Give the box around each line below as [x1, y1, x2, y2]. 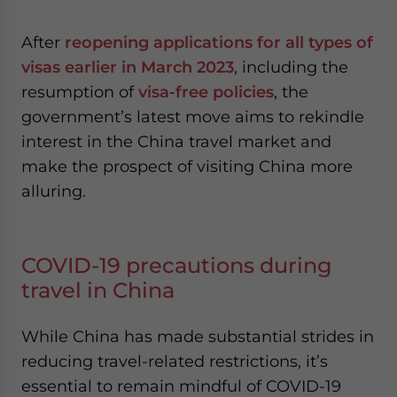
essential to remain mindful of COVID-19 [21, 377, 341, 395]
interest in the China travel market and [21, 132, 331, 151]
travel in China [21, 277, 175, 303]
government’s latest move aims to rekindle [21, 107, 364, 126]
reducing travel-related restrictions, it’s [21, 352, 328, 370]
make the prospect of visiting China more [21, 157, 353, 175]
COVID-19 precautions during [21, 253, 332, 278]
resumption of [21, 82, 138, 101]
